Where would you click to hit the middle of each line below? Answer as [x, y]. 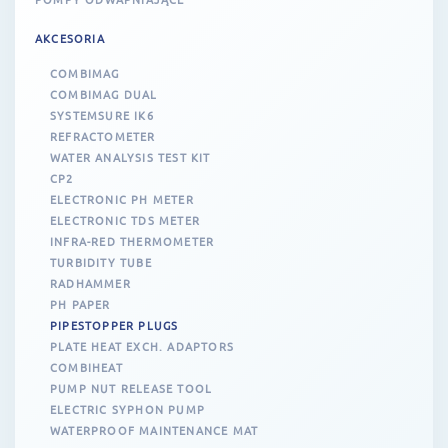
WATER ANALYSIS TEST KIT [130, 157]
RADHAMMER [90, 283]
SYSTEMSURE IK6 [102, 115]
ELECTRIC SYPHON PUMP [127, 409]
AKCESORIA [70, 38]
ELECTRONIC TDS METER [125, 220]
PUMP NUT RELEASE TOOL [131, 388]
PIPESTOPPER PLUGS [114, 325]
